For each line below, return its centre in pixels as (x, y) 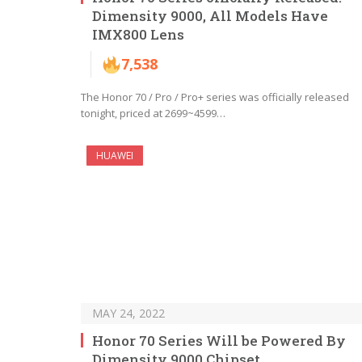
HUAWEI (115, 156)
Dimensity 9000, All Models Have (210, 16)
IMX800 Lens (138, 35)
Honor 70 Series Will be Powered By (219, 341)
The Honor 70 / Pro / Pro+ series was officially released (215, 97)
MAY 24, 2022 (128, 314)
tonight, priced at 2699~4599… (153, 114)
